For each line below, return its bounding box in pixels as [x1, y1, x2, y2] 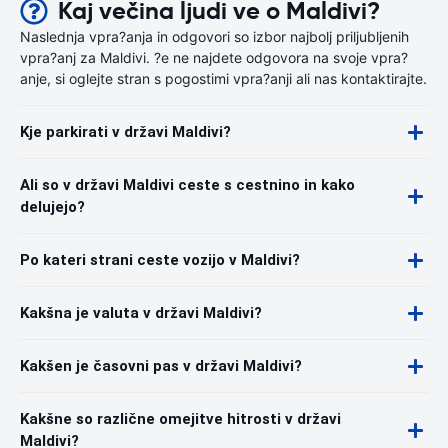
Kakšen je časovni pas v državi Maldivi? [20, 357, 302, 375]
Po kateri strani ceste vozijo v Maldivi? [20, 251, 300, 269]
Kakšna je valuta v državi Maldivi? [20, 304, 262, 322]
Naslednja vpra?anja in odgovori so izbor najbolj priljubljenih [20, 28, 409, 45]
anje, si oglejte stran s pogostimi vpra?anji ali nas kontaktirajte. [20, 70, 427, 87]
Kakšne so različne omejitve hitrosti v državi [20, 410, 341, 428]
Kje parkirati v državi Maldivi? [20, 123, 231, 141]
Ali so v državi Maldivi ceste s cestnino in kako [20, 176, 355, 194]
